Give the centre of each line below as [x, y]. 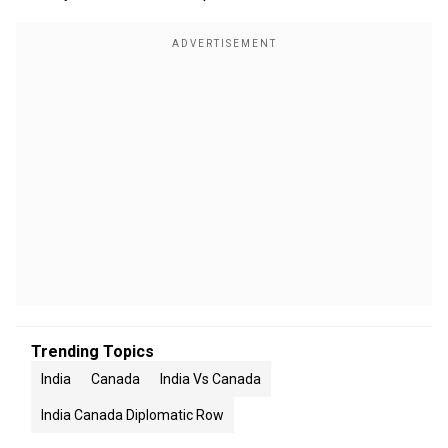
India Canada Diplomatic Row [132, 415]
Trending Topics [92, 351]
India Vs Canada [210, 379]
